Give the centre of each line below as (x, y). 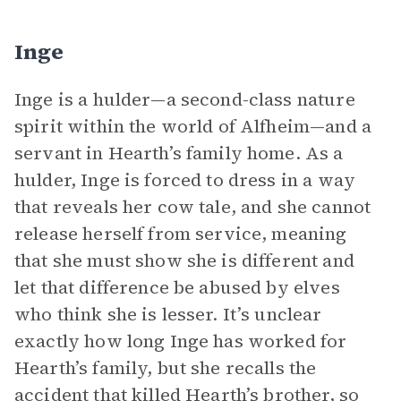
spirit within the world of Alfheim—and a (193, 126)
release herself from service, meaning (181, 234)
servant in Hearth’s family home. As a (179, 153)
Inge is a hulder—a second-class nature (185, 99)
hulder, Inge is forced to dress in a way (185, 180)
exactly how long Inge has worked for (181, 341)
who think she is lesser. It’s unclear (168, 314)
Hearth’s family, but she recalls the (166, 368)
